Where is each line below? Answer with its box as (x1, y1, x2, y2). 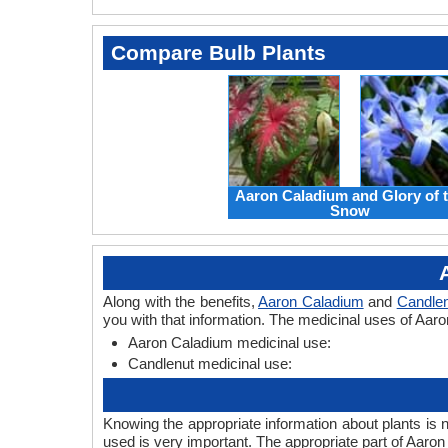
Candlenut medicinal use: (128, 355, 292, 373)
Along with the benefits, (103, 293, 259, 311)
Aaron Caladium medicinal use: (128, 334, 331, 352)
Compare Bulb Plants (111, 41, 326, 64)
